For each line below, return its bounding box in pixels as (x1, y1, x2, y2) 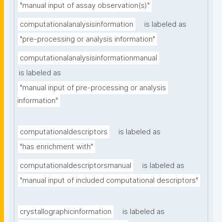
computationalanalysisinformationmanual (20, 54, 157, 63)
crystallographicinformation (20, 207, 111, 217)
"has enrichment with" (20, 142, 93, 152)
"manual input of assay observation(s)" (20, 1, 150, 10)
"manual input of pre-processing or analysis (20, 83, 166, 93)
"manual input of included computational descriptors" (20, 176, 198, 185)
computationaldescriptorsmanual (20, 161, 131, 170)
